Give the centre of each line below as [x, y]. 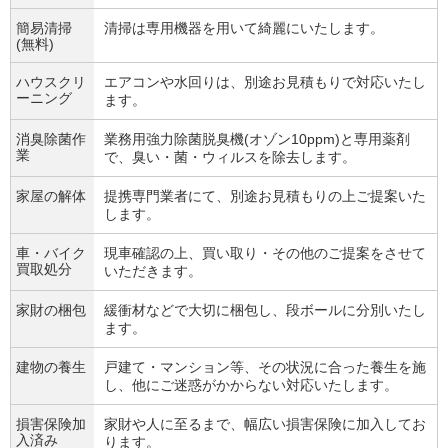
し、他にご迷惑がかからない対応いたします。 [251, 385]
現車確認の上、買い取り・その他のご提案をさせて [265, 253]
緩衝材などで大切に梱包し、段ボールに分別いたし [265, 310]
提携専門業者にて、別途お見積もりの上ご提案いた [265, 196]
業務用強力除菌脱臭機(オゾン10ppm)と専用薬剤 [257, 139]
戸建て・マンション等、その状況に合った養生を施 [265, 367]
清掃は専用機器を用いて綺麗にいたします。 [244, 28]
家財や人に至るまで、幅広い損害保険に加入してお [265, 424]
